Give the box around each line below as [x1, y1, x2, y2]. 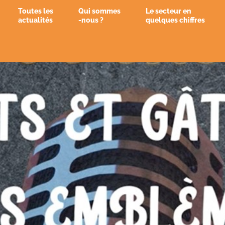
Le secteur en [145, 7, 191, 15]
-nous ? [78, 16, 103, 24]
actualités [18, 16, 53, 24]
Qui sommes [78, 7, 121, 15]
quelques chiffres [145, 16, 205, 24]
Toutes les [18, 7, 53, 15]
